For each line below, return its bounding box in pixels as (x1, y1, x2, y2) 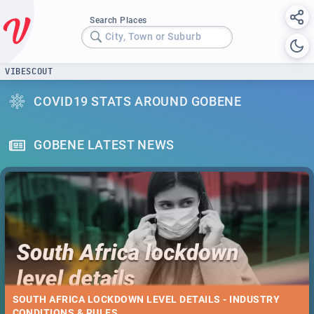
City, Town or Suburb (104, 31, 202, 43)
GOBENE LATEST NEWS (34, 137, 175, 153)
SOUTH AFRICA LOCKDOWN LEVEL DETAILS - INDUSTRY (12, 294, 280, 306)
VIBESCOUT (5, 67, 53, 76)
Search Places (90, 15, 147, 25)
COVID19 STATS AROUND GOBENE (34, 93, 242, 109)
